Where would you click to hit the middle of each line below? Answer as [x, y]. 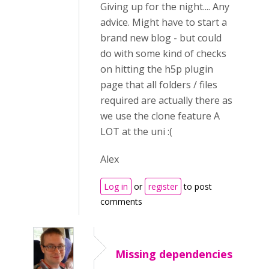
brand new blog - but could [161, 38]
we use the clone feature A [160, 116]
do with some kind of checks [163, 53]
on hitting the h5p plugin [157, 69]
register [163, 186]
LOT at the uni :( [136, 131]
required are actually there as [166, 100]
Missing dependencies [174, 254]
